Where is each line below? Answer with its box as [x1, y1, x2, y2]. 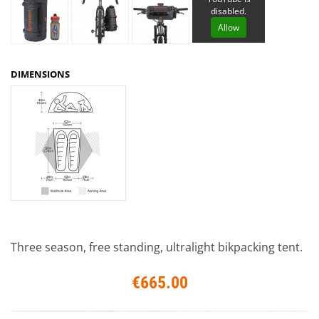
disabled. [211, 5, 246, 18]
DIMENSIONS [11, 68, 70, 81]
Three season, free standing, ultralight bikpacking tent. [11, 239, 303, 255]
